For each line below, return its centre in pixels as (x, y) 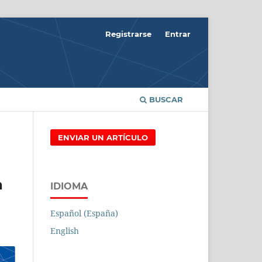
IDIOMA (69, 186)
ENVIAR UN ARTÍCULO (103, 137)
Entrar (178, 34)
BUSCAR (165, 99)
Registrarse (129, 34)
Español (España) (84, 213)
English (65, 230)
